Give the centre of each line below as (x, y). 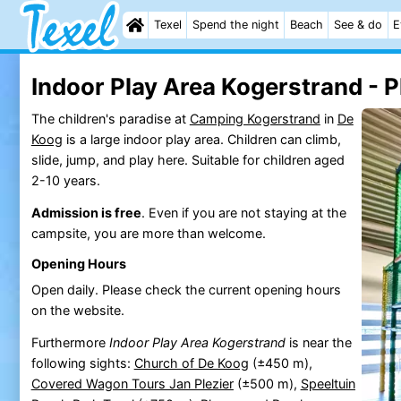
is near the (318, 342)
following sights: (82, 363)
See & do (358, 25)
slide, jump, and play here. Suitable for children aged (188, 159)
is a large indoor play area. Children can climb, (201, 139)
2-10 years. (65, 180)
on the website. (77, 310)
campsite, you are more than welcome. (148, 233)
